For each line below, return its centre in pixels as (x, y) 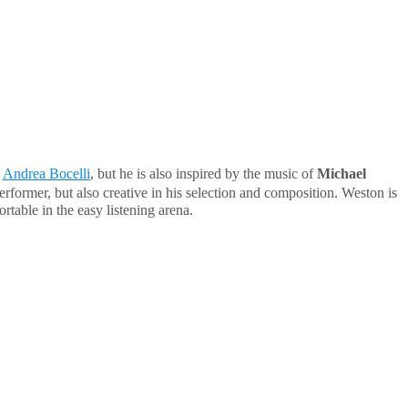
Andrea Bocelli (46, 173)
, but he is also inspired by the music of (204, 173)
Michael (342, 173)
